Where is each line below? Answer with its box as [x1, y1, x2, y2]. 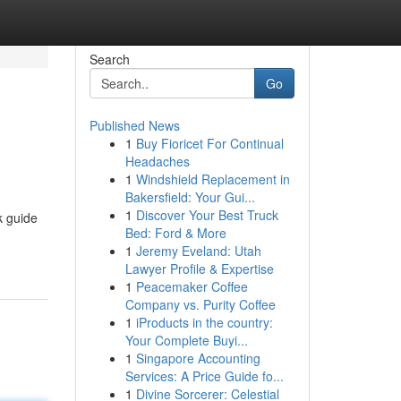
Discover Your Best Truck [135, 206, 278, 224]
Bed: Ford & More [124, 224, 226, 242]
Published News [89, 116, 180, 134]
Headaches [124, 152, 190, 170]
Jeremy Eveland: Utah [135, 242, 261, 260]
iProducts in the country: [135, 313, 273, 331]
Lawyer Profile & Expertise [124, 260, 274, 277]
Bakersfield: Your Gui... [124, 188, 255, 206]
